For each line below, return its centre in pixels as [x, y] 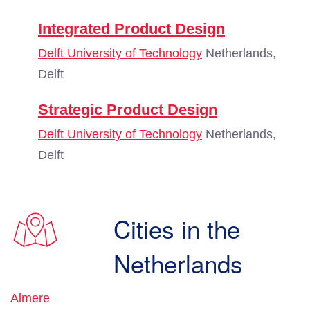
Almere [30, 298]
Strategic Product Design [128, 110]
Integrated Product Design [131, 29]
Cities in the [177, 228]
